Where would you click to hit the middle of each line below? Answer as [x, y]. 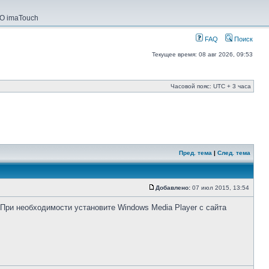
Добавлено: [173, 188]
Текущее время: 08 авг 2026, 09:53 [202, 54]
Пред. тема [195, 153]
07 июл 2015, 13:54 [221, 188]
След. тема [234, 153]
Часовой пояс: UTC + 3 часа [211, 86]
